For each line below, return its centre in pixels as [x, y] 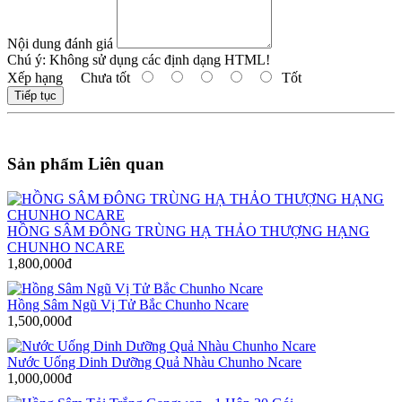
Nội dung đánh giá [60, 44]
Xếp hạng [35, 78]
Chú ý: [26, 60]
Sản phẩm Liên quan [86, 164]
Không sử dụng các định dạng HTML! [158, 60]
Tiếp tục [35, 96]
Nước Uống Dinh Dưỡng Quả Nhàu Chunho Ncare [154, 362]
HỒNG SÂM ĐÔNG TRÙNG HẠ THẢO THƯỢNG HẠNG [188, 231]
